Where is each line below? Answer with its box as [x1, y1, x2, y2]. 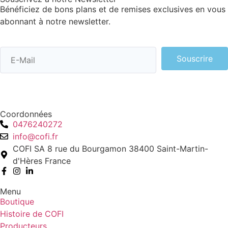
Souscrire [177, 53, 213, 64]
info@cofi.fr [13, 131, 58, 142]
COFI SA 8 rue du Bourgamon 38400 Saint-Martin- [13, 144, 208, 154]
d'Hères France [13, 156, 71, 166]
